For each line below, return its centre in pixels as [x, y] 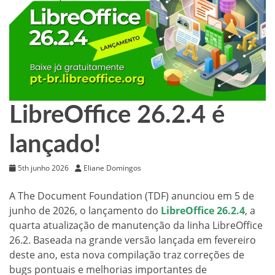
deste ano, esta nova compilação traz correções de [127, 255]
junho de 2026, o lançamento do [85, 211]
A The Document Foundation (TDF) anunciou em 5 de [132, 196]
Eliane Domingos [112, 168]
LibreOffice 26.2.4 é [117, 116]
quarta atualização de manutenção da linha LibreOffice [136, 226]
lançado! [55, 145]
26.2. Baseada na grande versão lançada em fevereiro [133, 240]
